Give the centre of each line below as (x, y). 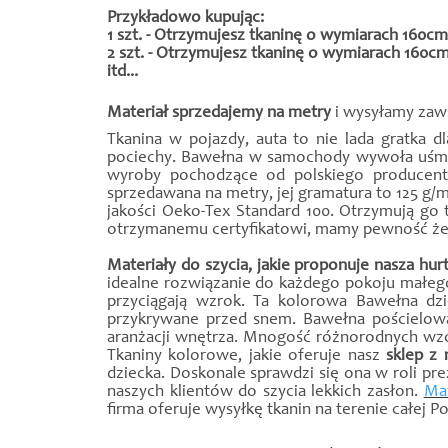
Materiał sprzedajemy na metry (219, 113)
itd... (122, 72)
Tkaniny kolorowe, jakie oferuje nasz (246, 356)
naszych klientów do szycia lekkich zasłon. (265, 392)
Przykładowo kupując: (185, 18)
